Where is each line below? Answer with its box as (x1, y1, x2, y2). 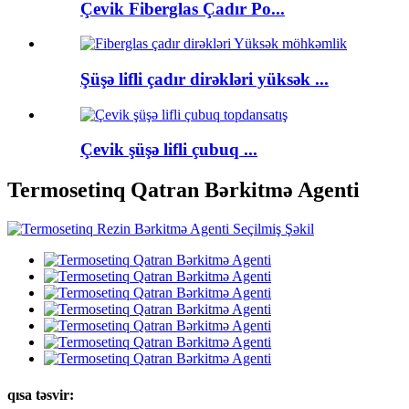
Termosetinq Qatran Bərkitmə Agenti (7, 178, 360, 203)
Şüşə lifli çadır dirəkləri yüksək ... (80, 69, 329, 89)
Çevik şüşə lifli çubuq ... (80, 140, 257, 160)
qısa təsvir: (7, 386, 74, 403)
